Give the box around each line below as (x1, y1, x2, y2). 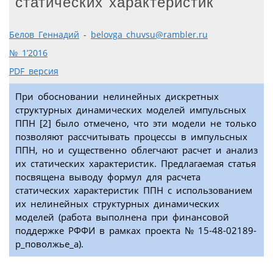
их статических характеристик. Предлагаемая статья (15, 157, 256, 169)
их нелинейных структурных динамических (15, 197, 219, 210)
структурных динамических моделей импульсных (15, 103, 246, 116)
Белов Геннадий (9, 29, 79, 40)
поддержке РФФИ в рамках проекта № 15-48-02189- (15, 224, 257, 236)
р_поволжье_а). (15, 237, 83, 250)
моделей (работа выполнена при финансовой (15, 210, 229, 223)
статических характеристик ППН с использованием (15, 183, 252, 196)
